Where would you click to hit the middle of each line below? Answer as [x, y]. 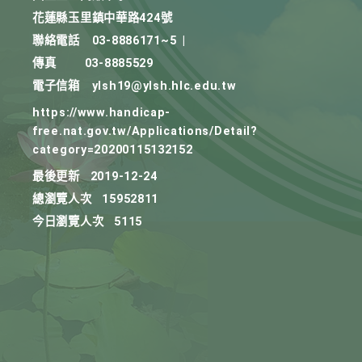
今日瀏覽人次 [68, 222]
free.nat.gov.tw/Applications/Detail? [145, 131]
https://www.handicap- [102, 113]
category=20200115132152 [113, 150]
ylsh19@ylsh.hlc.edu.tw [164, 86]
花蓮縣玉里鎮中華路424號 [103, 18]
